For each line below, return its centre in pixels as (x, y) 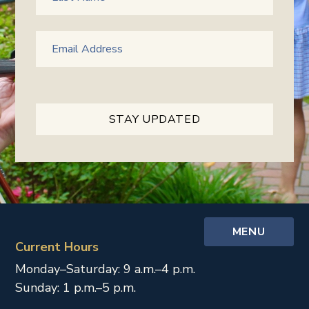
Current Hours (57, 247)
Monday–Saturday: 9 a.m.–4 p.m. (106, 269)
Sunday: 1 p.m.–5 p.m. (76, 288)
